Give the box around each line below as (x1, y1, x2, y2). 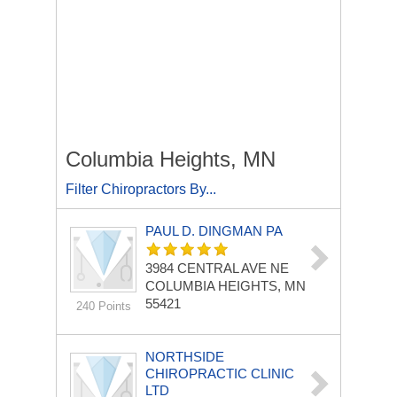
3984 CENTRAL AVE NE (145, 261, 289, 276)
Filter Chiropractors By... (66, 182, 216, 197)
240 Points (75, 300, 131, 313)
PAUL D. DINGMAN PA (145, 223, 283, 238)
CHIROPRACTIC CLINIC (145, 366, 294, 381)
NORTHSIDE (145, 349, 224, 364)
